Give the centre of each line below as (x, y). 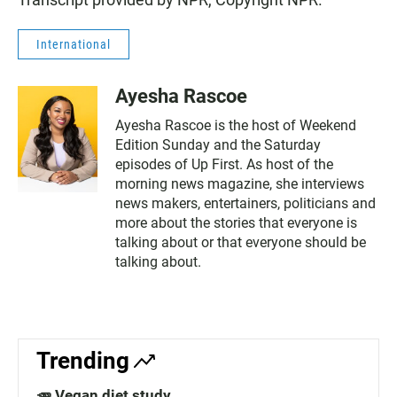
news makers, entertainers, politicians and (245, 203)
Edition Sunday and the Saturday (218, 145)
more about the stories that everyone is (236, 223)
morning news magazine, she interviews (240, 184)
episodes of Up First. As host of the (224, 164)
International (74, 44)
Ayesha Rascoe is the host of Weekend (236, 125)
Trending (83, 361)
